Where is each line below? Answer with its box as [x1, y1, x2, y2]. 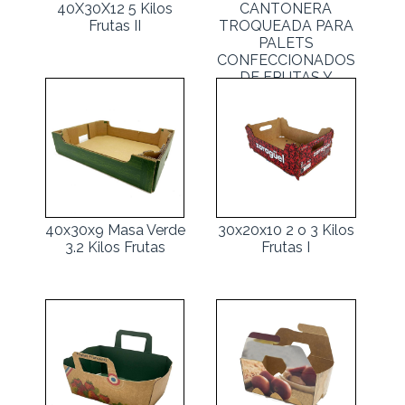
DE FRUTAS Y [239, 68, 333, 86]
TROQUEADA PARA [218, 16, 353, 34]
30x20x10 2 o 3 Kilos [217, 221, 354, 239]
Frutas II [89, 16, 142, 34]
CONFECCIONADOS [216, 51, 355, 69]
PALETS [258, 33, 314, 52]
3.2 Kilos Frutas [64, 238, 165, 256]
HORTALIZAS [239, 85, 333, 103]
